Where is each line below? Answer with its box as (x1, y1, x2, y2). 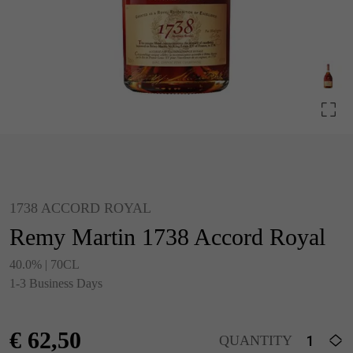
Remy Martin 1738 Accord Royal (9, 224, 325, 250)
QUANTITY (219, 333, 292, 348)
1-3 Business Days (9, 277, 102, 290)
